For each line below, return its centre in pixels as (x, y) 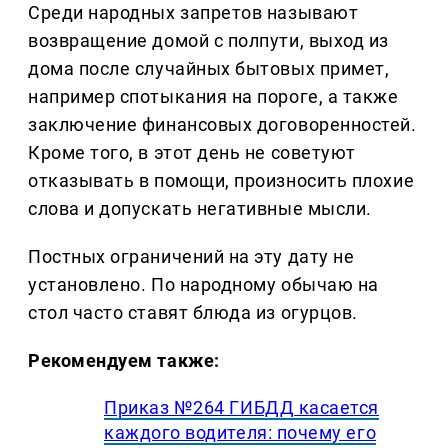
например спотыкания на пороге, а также (213, 97)
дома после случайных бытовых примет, (209, 69)
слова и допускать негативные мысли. (200, 209)
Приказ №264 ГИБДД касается (242, 408)
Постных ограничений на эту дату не (191, 257)
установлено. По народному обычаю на (203, 285)
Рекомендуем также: (124, 361)
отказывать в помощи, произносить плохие (221, 181)
